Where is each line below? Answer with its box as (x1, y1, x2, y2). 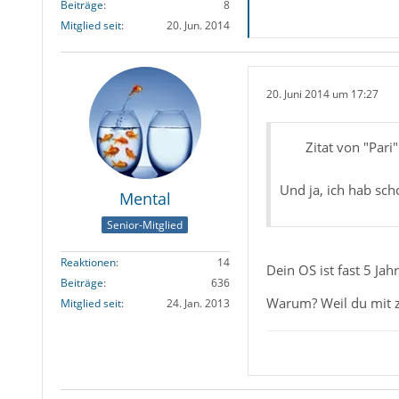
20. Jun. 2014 (166, 17, 230, 33)
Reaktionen (60, 255, 116, 271)
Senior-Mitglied (107, 217, 183, 233)
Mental (118, 187, 171, 209)
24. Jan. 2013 (166, 296, 230, 312)
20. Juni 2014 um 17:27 (265, 86, 379, 102)
